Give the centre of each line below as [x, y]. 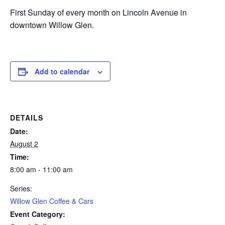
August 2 [24, 144]
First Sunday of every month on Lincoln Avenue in [98, 12]
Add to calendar [62, 71]
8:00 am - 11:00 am [41, 169]
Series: [21, 188]
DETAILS [27, 118]
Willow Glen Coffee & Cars [52, 201]
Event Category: [38, 214]
